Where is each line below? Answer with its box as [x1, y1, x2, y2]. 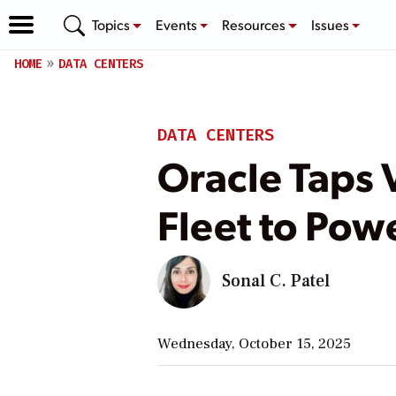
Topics [92, 14, 133, 34]
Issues [310, 14, 352, 34]
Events [155, 14, 200, 34]
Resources [222, 14, 289, 34]
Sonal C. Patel [221, 269, 330, 293]
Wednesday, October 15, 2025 [156, 333, 351, 354]
